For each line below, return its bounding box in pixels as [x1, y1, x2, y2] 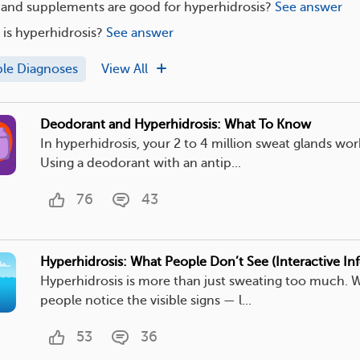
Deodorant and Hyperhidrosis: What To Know [40, 117, 311, 132]
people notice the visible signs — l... [40, 292, 252, 308]
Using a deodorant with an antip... [40, 155, 241, 170]
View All [101, 61, 151, 76]
